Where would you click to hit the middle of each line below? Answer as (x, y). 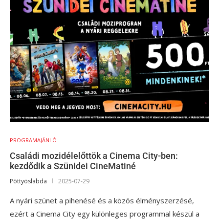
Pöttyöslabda (28, 181)
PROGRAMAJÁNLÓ (33, 140)
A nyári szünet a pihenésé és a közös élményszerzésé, (102, 200)
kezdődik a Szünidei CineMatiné (73, 166)
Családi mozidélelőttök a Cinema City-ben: (94, 156)
